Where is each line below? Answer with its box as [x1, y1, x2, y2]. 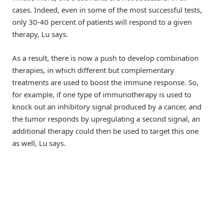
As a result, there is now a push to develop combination [12, 53, 199, 63]
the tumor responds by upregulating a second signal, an [12, 113, 200, 124]
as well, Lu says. [12, 138, 66, 148]
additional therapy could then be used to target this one [12, 126, 199, 136]
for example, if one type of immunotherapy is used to [12, 89, 191, 99]
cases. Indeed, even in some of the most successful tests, [12, 5, 202, 15]
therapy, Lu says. [12, 29, 68, 39]
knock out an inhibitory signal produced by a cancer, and [12, 101, 201, 111]
